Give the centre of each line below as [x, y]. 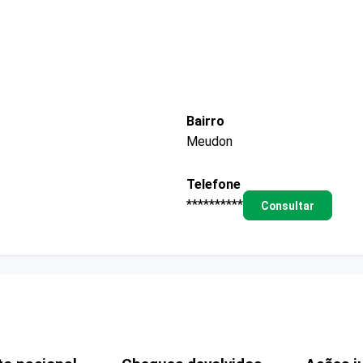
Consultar [287, 205]
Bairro [205, 121]
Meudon [209, 141]
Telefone [214, 184]
